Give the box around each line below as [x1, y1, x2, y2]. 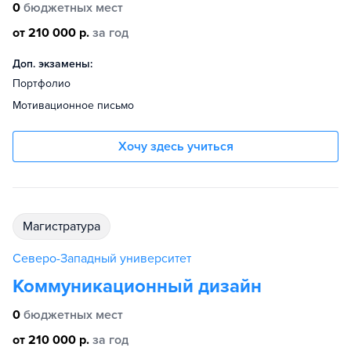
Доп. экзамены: [13, 57, 92, 71]
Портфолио [13, 77, 71, 91]
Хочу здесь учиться [118, 139, 233, 155]
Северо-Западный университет [13, 251, 191, 267]
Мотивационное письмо [13, 99, 134, 113]
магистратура [33, 219, 100, 235]
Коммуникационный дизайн [13, 275, 262, 299]
